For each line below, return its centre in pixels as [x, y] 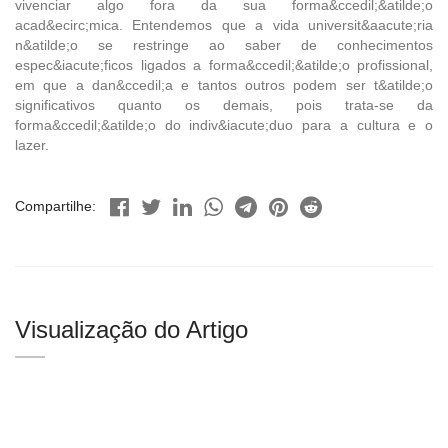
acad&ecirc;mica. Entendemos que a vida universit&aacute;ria [224, 24]
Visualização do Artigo [131, 329]
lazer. [32, 144]
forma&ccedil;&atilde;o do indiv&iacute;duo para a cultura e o [224, 124]
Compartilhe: [55, 206]
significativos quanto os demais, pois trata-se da [224, 104]
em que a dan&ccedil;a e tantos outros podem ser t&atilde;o [224, 84]
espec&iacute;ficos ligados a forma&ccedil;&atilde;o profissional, [224, 64]
